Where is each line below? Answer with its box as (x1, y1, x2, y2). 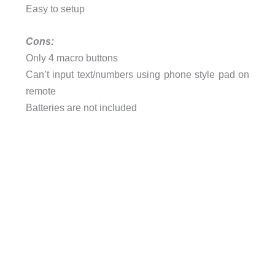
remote (25, 85, 56, 97)
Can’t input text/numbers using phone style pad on (25, 69, 250, 80)
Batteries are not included (25, 102, 137, 114)
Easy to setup (25, 3, 85, 15)
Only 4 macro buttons (25, 52, 118, 64)
